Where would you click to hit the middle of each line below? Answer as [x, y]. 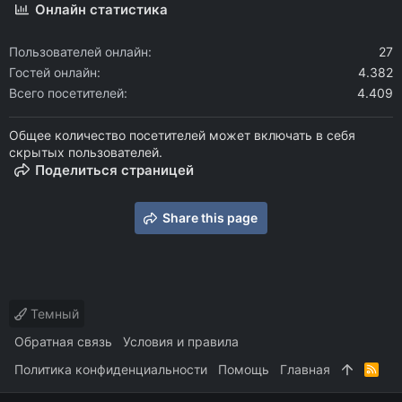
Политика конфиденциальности [111, 370]
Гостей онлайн [53, 73]
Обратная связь [63, 342]
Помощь [244, 370]
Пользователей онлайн [79, 52]
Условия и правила [181, 342]
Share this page [210, 218]
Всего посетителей [66, 93]
